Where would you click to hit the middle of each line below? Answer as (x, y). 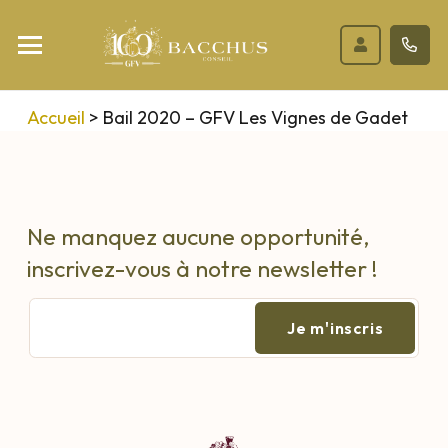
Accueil (56, 117)
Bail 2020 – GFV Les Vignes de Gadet (255, 117)
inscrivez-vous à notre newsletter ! (202, 268)
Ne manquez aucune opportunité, (198, 236)
